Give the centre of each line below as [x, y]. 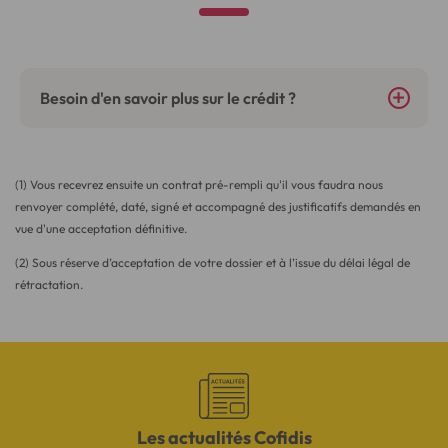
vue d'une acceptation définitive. [101, 229]
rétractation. [49, 285]
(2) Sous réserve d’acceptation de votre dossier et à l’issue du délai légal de [212, 263]
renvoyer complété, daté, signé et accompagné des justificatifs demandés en [218, 207]
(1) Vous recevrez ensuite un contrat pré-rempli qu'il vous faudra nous [199, 185]
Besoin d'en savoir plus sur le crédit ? [168, 98]
